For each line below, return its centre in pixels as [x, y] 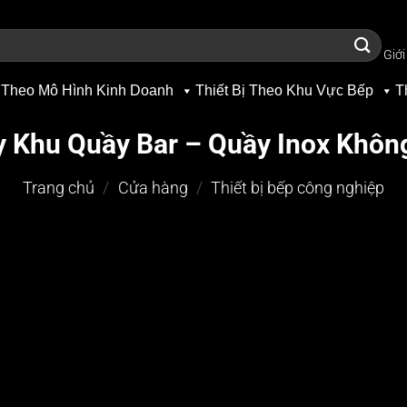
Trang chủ [58, 189]
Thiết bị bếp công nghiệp [298, 189]
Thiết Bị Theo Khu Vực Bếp [284, 90]
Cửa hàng [153, 189]
